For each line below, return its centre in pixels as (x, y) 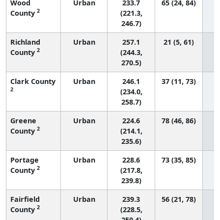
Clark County (33, 81)
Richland (25, 42)
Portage (25, 160)
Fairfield (25, 199)
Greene (23, 120)
